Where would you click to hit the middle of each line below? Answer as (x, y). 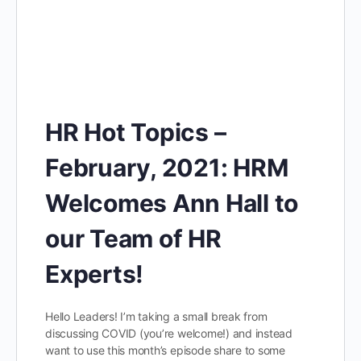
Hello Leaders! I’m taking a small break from (156, 316)
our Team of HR (133, 238)
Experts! (95, 274)
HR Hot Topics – (136, 132)
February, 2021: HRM (167, 167)
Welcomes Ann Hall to (172, 203)
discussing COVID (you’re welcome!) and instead (169, 333)
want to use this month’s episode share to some (165, 350)
